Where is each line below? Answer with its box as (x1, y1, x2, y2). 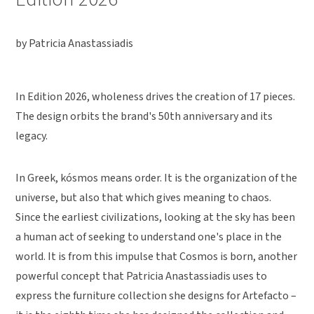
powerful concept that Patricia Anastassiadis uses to (15, 268, 268, 285)
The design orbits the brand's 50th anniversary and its (15, 109, 273, 125)
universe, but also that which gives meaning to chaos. (15, 190, 272, 206)
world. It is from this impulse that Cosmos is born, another (15, 249, 298, 265)
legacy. (15, 128, 48, 144)
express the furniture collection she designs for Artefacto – (15, 288, 297, 304)
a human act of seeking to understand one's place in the (15, 229, 282, 245)
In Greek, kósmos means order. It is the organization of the (15, 170, 298, 186)
